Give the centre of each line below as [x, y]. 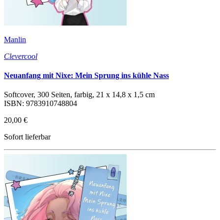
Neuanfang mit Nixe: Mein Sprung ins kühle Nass [86, 76]
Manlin [15, 39]
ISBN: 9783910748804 [41, 104]
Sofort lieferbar [27, 137]
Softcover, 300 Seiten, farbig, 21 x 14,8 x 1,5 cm [79, 95]
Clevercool [21, 56]
